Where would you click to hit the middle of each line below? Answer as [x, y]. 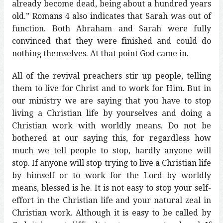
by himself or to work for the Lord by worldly [111, 175]
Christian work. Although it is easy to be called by [111, 213]
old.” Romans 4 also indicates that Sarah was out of [111, 16]
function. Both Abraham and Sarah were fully [111, 28]
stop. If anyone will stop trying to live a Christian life [111, 163]
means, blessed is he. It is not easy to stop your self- [111, 188]
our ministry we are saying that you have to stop [111, 101]
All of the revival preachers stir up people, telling [111, 76]
